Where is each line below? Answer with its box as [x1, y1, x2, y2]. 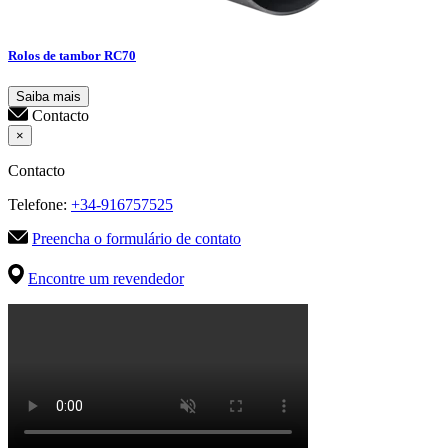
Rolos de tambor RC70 [8, 47, 136, 63]
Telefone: [8, 195, 71, 213]
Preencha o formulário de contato [32, 229, 241, 247]
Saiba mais [16, 88, 81, 104]
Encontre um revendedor [28, 269, 184, 287]
